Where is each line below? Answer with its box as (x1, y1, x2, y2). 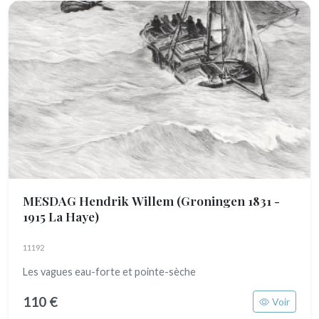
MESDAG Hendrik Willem (23, 192, 177, 209)
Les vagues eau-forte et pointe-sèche (23, 266, 196, 278)
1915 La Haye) (23, 208, 99, 224)
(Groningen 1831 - (177, 192, 280, 209)
